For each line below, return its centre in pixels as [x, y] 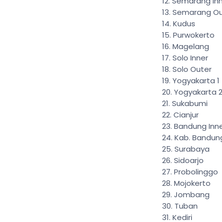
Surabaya [192, 149]
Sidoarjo [189, 160]
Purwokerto [194, 35]
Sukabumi [190, 103]
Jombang [192, 194]
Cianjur [186, 115]
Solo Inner [190, 58]
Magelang [191, 46]
